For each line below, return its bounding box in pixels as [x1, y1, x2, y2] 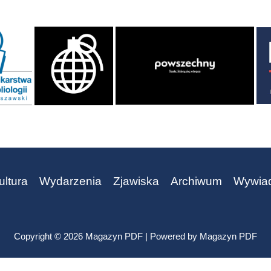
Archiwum [170, 174, 222, 188]
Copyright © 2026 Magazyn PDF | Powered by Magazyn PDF [14, 230, 257, 241]
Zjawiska [113, 174, 159, 188]
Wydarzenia [39, 174, 102, 188]
